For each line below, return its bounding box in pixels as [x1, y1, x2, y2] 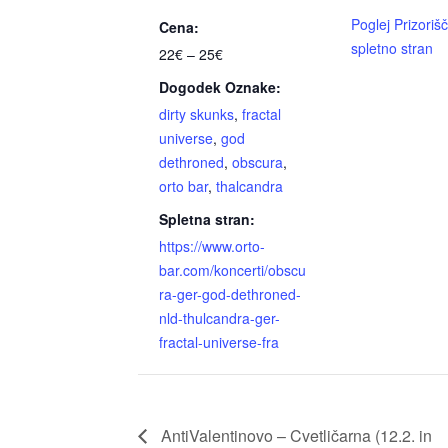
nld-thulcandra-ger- [159, 308, 280, 329]
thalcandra [216, 176, 283, 197]
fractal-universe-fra [159, 332, 279, 353]
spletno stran [351, 38, 433, 59]
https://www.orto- [159, 236, 265, 257]
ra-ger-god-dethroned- [159, 284, 301, 305]
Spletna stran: [159, 209, 255, 230]
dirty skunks [159, 104, 234, 125]
